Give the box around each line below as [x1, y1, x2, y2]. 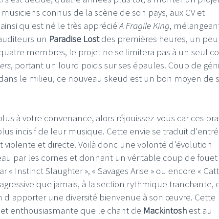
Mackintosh [143, 204, 187, 216]
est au [187, 204, 212, 216]
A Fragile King [119, 20, 170, 31]
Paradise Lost [47, 33, 101, 44]
